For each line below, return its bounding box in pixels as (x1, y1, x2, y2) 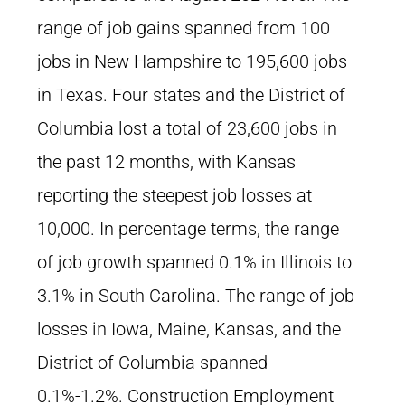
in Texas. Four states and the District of (37, 84, 345, 106)
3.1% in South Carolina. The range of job (37, 285, 354, 306)
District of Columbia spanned (37, 352, 268, 373)
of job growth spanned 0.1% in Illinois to (37, 251, 352, 273)
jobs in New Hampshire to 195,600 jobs (37, 51, 347, 72)
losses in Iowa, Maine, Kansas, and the (37, 318, 341, 340)
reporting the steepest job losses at (37, 184, 312, 206)
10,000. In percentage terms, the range (37, 218, 339, 240)
